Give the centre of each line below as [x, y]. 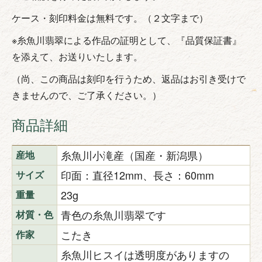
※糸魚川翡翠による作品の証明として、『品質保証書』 [127, 40]
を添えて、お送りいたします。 [77, 56]
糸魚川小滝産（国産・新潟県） [135, 155]
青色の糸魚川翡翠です [113, 214]
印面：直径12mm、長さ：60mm [137, 175]
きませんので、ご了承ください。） [87, 95]
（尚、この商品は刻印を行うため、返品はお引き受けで [129, 78]
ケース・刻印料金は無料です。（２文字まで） [110, 18]
